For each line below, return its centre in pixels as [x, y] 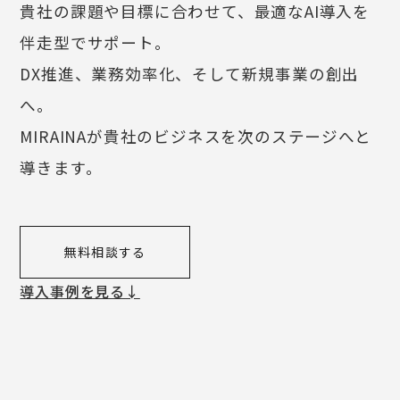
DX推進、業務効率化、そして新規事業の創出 [190, 74]
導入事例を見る [73, 291]
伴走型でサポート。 [96, 42]
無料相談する [105, 252]
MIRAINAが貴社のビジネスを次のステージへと [196, 136]
